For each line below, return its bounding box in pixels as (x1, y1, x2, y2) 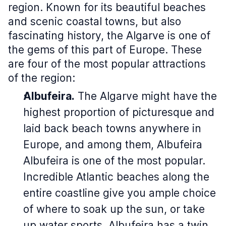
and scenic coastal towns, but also (8, 15, 181, 28)
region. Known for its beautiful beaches (8, 1, 206, 14)
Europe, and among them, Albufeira (23, 138, 202, 151)
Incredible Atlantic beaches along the (23, 171, 209, 183)
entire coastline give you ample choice (23, 187, 216, 199)
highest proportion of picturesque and (23, 106, 214, 119)
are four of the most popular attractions (8, 58, 206, 70)
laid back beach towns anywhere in (23, 122, 201, 135)
